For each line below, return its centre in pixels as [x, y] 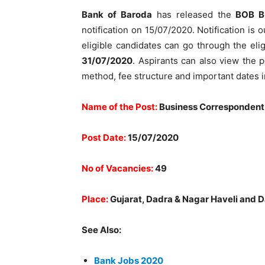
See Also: [101, 230]
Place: [95, 199]
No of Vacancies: [117, 168]
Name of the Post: [119, 107]
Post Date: [104, 138]
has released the [194, 14]
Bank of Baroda [117, 14]
